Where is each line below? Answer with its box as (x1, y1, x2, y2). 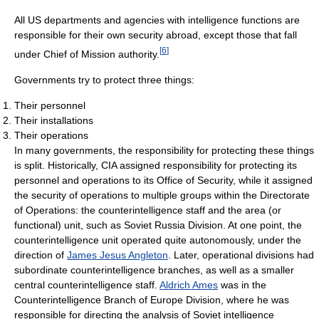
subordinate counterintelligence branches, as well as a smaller (14, 263, 294, 276)
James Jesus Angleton (67, 249, 168, 261)
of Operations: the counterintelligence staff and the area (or (14, 204, 281, 216)
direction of (14, 249, 67, 261)
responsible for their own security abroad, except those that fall (14, 28, 297, 41)
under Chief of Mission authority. (14, 48, 159, 60)
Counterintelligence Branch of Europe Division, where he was (14, 293, 289, 305)
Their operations (14, 129, 88, 141)
